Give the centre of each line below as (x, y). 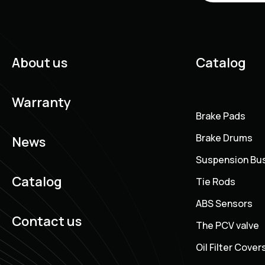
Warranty (41, 103)
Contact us (47, 222)
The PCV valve (227, 226)
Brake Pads (221, 116)
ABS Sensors (224, 204)
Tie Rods (216, 182)
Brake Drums (224, 138)
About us (40, 63)
